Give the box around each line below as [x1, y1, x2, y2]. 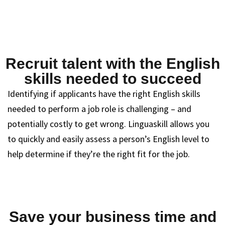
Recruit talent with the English [5, 55, 220, 72]
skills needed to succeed [24, 70, 201, 87]
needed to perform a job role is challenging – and [8, 103, 191, 115]
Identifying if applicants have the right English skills [8, 88, 200, 99]
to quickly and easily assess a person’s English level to [8, 133, 209, 145]
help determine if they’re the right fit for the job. [8, 148, 190, 160]
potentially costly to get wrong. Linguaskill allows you [8, 118, 209, 130]
